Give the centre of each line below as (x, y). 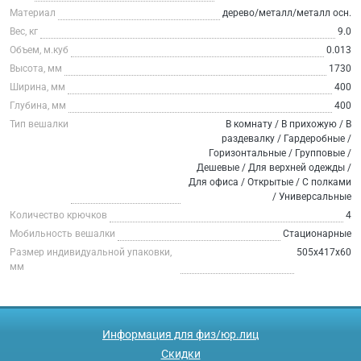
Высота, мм (36, 68)
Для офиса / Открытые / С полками (270, 182)
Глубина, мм (38, 105)
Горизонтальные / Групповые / (280, 153)
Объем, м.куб (39, 50)
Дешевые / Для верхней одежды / (274, 167)
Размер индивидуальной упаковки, (91, 252)
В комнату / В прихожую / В (288, 124)
